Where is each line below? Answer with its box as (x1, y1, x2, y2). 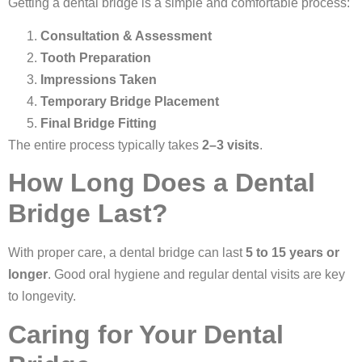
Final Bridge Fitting (40, 116, 157, 130)
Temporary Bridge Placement (40, 95, 219, 108)
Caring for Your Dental (8, 319, 284, 349)
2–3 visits (202, 138, 259, 152)
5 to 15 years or (246, 246, 339, 260)
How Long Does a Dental (8, 168, 315, 198)
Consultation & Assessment (40, 29, 212, 43)
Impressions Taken (40, 73, 157, 86)
